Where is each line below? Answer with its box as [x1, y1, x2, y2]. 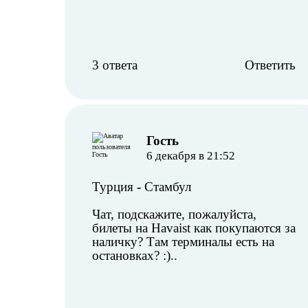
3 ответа [92, 58, 137, 72]
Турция [92, 179, 133, 194]
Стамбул [144, 179, 191, 194]
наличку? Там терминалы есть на [92, 234, 274, 249]
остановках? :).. [92, 248, 177, 263]
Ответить [245, 58, 296, 72]
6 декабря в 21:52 [146, 149, 235, 162]
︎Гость [146, 133, 179, 148]
